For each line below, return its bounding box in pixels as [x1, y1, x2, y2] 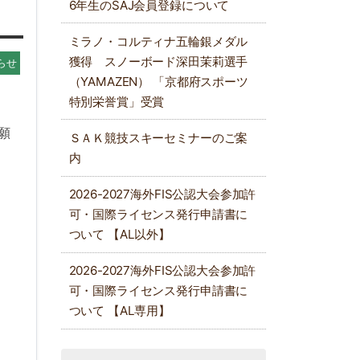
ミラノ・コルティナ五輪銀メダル [68, 33, 248, 49]
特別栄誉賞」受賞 [68, 93, 165, 109]
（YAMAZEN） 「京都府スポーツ [68, 73, 248, 89]
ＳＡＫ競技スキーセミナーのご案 [68, 129, 248, 145]
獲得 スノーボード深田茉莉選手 [68, 53, 248, 69]
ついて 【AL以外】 [68, 227, 170, 243]
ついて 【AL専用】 [68, 303, 170, 319]
